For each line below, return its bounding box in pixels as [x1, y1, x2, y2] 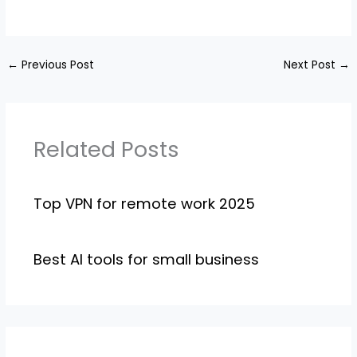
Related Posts [33, 134, 179, 166]
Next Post [283, 57, 339, 73]
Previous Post [18, 57, 95, 73]
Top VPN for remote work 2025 [33, 193, 255, 214]
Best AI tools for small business [33, 249, 259, 270]
